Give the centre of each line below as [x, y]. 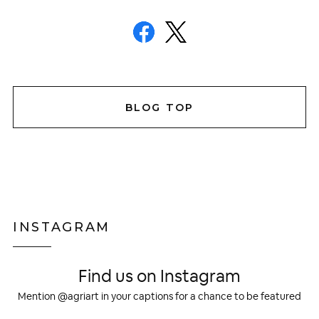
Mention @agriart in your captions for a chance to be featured [159, 297]
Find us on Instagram [159, 277]
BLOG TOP [159, 107]
